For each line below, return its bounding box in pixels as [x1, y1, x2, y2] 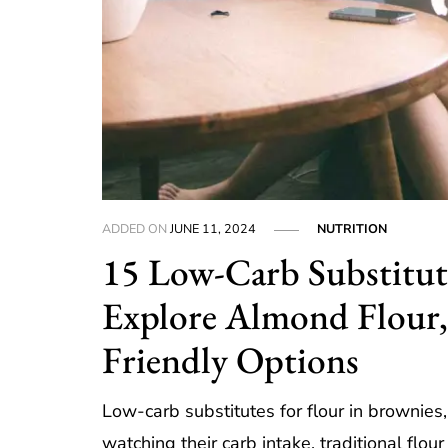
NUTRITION [317, 220, 388, 238]
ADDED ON [102, 220, 171, 238]
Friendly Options [102, 335, 360, 385]
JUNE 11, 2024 [170, 220, 257, 238]
